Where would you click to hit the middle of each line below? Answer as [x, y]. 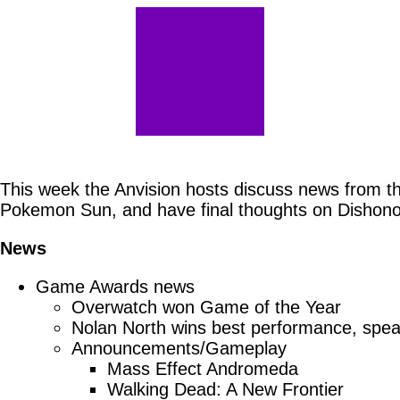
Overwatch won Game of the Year [206, 307]
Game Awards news [115, 287]
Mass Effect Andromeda [203, 369]
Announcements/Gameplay [179, 348]
